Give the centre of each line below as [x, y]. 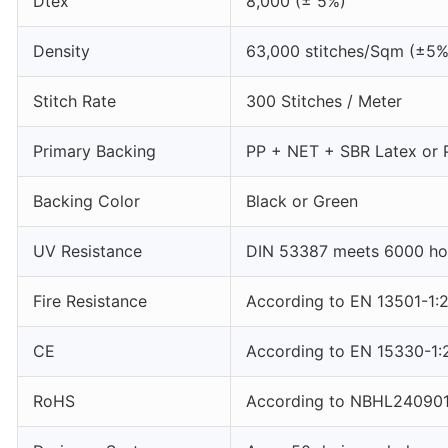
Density [61, 51]
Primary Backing [94, 151]
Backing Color [86, 201]
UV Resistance [87, 251]
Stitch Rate [74, 101]
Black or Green [302, 201]
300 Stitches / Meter [324, 101]
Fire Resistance [90, 301]
